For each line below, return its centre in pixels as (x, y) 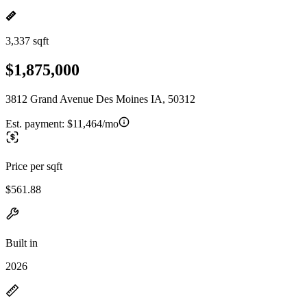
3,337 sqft (27, 41)
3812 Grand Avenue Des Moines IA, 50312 (100, 99)
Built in (22, 243)
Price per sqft (34, 166)
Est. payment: (36, 123)
